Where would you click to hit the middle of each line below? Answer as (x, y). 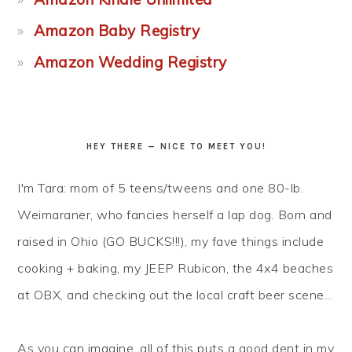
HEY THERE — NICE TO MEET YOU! (176, 147)
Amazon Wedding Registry (130, 62)
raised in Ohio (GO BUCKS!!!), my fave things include (171, 242)
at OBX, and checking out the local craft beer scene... (175, 295)
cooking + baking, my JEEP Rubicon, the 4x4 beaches (176, 268)
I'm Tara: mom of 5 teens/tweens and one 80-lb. (161, 188)
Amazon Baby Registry (117, 31)
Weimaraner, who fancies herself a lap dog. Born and (175, 215)
